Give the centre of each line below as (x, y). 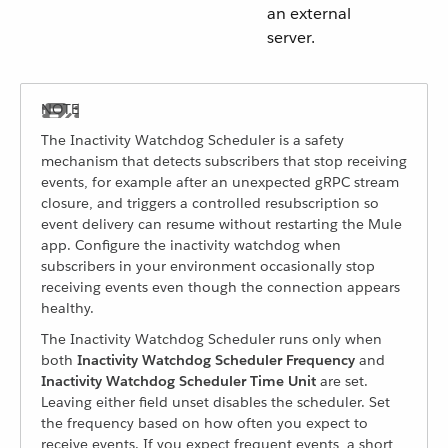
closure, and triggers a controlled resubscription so (210, 203)
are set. (342, 381)
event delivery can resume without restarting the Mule (221, 224)
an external (309, 13)
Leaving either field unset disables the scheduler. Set (215, 402)
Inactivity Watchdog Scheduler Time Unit (178, 381)
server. (291, 37)
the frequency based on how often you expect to (204, 423)
